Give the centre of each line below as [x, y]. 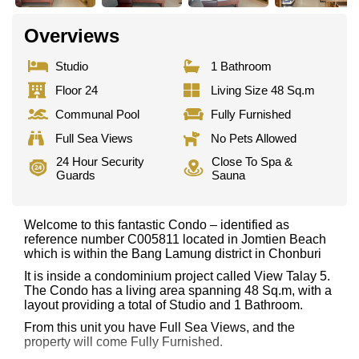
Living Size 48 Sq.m [263, 91]
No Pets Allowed [254, 139]
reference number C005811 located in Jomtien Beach [175, 239]
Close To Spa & [252, 161]
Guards [76, 175]
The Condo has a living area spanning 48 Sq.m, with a [178, 290]
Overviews [72, 35]
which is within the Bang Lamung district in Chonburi [173, 253]
